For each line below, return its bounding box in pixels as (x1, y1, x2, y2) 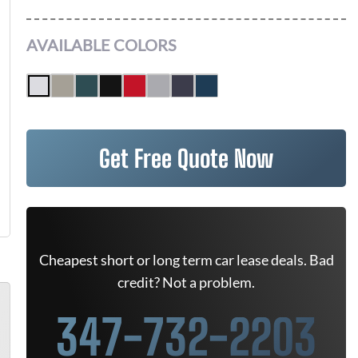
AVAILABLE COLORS (26, 35, 177, 54)
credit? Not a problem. (117, 273, 255, 291)
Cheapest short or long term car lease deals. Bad (38, 251, 334, 268)
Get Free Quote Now (99, 144, 273, 173)
